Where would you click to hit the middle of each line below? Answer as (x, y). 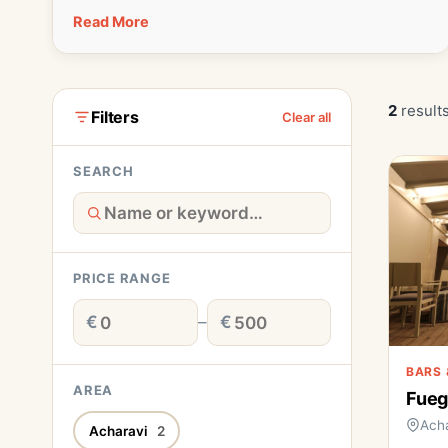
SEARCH (103, 171)
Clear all (306, 117)
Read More (111, 22)
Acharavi (119, 430)
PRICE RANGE (122, 278)
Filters (115, 116)
